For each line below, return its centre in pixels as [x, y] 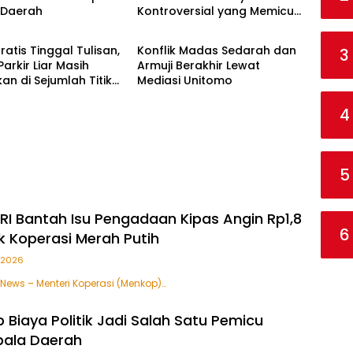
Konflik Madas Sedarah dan [216, 50]
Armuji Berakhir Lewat [198, 65]
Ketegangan [173, 26]
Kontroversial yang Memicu [215, 11]
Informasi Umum [186, 19]
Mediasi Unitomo [184, 80]
